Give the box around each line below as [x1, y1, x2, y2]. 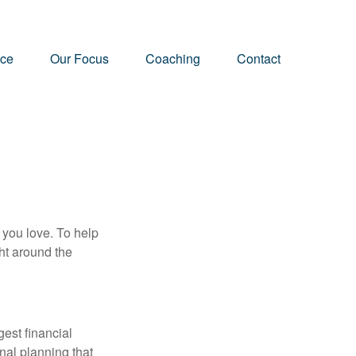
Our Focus [50, 48, 109, 68]
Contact [237, 48, 281, 68]
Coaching [145, 48, 200, 68]
